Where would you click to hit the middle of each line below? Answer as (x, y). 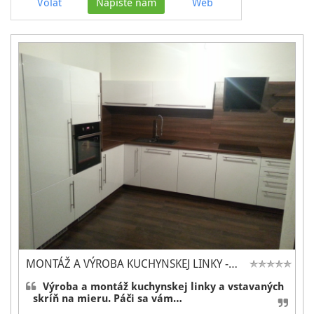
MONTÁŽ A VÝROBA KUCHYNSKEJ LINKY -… (132, 264)
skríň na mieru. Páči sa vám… (108, 299)
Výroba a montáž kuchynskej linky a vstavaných (163, 287)
